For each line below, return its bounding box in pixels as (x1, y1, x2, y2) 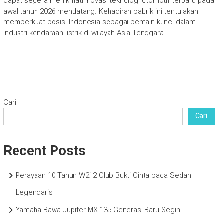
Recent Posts (3, 142, 86, 159)
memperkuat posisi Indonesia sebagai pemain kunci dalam (3, 17, 196, 26)
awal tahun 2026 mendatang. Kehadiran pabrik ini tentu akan (3, 6, 198, 16)
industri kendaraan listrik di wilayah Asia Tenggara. (3, 28, 165, 37)
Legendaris (15, 187, 53, 197)
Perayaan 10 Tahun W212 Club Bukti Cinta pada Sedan (15, 170, 191, 180)
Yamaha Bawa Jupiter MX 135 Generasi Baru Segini (15, 205, 182, 214)
